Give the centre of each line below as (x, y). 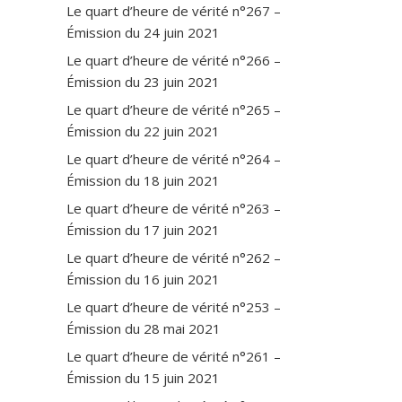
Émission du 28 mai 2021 (144, 328)
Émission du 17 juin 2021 (143, 229)
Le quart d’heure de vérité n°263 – (174, 208)
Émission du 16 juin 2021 (143, 279)
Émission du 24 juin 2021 (143, 32)
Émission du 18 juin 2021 (143, 180)
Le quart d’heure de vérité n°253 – (174, 306)
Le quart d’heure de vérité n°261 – (174, 356)
